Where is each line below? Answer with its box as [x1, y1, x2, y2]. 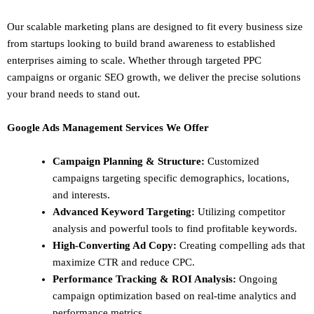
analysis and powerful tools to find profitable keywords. [53, 222, 297, 234]
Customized [205, 155, 259, 167]
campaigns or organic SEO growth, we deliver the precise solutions [7, 71, 301, 83]
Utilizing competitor [195, 205, 285, 217]
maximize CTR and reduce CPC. [53, 256, 195, 268]
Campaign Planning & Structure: [53, 155, 205, 167]
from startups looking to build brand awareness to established [7, 37, 275, 49]
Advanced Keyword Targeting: [53, 205, 195, 217]
